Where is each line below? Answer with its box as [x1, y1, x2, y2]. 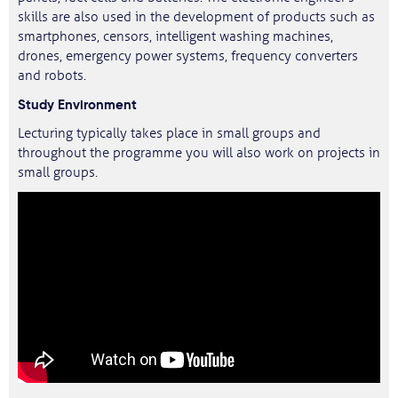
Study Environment [18, 96, 137, 113]
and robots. [18, 68, 86, 84]
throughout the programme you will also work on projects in [18, 145, 380, 162]
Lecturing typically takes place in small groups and [18, 125, 321, 142]
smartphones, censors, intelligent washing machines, [18, 28, 333, 45]
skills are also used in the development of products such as [18, 9, 375, 26]
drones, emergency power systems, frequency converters [18, 48, 358, 65]
